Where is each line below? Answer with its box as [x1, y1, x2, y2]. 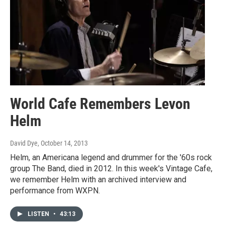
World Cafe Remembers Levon [10, 95, 190, 113]
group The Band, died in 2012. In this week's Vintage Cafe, [10, 164, 212, 174]
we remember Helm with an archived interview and [10, 175, 186, 185]
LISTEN [28, 210, 51, 218]
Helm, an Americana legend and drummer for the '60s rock [10, 153, 212, 163]
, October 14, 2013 [38, 139, 88, 148]
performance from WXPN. [10, 186, 100, 196]
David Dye [10, 139, 38, 148]
